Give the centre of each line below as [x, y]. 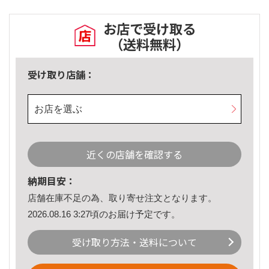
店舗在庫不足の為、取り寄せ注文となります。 [122, 198]
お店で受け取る [150, 29]
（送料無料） [150, 44]
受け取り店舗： [61, 75]
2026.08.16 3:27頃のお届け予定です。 [104, 214]
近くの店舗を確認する [134, 155]
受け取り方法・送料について [134, 242]
